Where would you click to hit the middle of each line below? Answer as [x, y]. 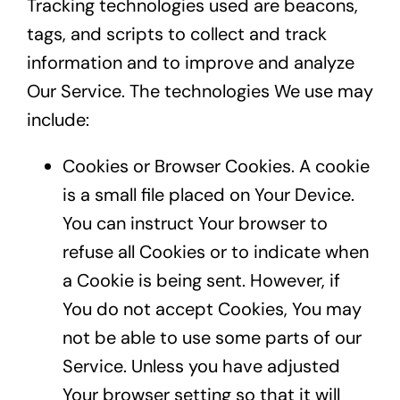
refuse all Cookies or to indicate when [215, 252]
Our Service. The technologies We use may [200, 92]
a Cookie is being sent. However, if [201, 281]
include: [58, 120]
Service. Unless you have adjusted [201, 367]
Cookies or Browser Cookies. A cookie [216, 167]
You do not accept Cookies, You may [212, 309]
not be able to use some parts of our [212, 338]
